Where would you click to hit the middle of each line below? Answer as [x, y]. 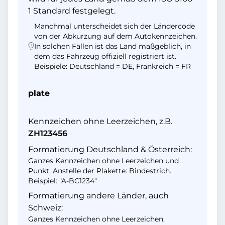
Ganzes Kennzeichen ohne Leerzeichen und [103, 161]
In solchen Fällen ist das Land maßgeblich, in [113, 46]
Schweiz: [45, 208]
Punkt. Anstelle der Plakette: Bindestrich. [100, 171]
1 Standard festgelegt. [72, 11]
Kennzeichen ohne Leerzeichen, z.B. [100, 121]
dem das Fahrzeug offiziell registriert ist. [105, 56]
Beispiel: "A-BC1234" [63, 181]
